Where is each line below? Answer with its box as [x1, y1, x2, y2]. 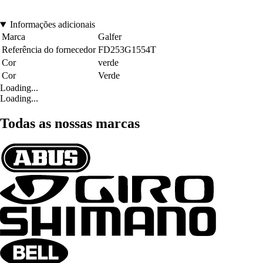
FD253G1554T [98, 45, 156, 55]
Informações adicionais [9, 19, 95, 30]
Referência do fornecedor [2, 45, 96, 55]
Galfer [98, 32, 122, 42]
